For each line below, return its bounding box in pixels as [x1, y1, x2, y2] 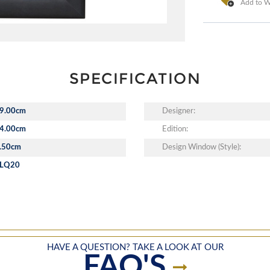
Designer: [162, 107, 195, 115]
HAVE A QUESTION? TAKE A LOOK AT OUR [46, 242, 224, 252]
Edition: [162, 125, 188, 133]
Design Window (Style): [162, 143, 241, 151]
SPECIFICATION [69, 69, 201, 87]
